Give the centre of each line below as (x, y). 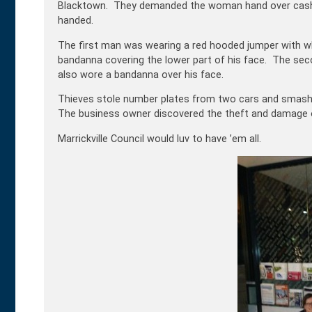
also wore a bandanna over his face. (141, 75)
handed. (76, 21)
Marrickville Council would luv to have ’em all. (159, 139)
